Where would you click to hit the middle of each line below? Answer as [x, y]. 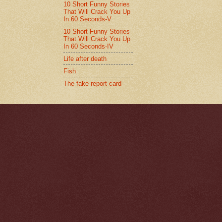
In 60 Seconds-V [87, 19]
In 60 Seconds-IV [88, 46]
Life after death [85, 58]
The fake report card [92, 83]
